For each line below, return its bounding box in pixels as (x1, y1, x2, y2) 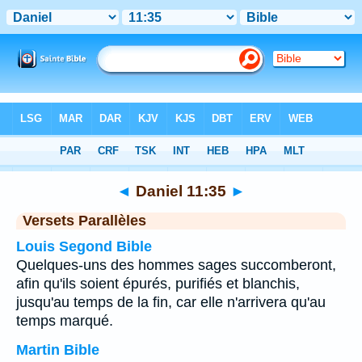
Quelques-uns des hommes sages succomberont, (16, 257, 336, 273)
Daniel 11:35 (132, 182, 230, 200)
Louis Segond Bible (16, 238, 152, 255)
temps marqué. (16, 313, 113, 329)
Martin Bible (16, 342, 99, 358)
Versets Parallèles (23, 213, 146, 229)
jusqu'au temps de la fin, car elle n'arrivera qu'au (16, 294, 326, 310)
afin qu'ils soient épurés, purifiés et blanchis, (16, 276, 300, 292)
